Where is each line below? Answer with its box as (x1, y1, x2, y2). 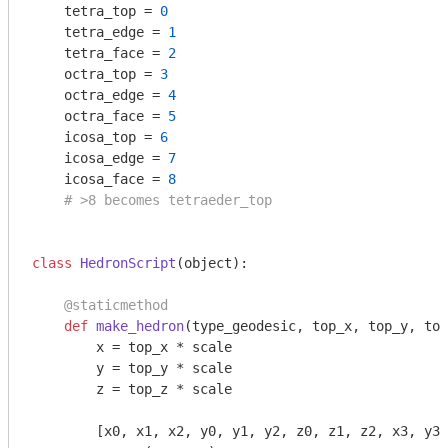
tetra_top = (32, 3, 160, 19)
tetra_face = (32, 45, 168, 61)
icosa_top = (32, 129, 160, 145)
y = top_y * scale (32, 360, 232, 376)
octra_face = (32, 108, 168, 124)
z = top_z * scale (32, 381, 232, 397)
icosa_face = (32, 171, 168, 187)
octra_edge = (32, 87, 168, 103)
